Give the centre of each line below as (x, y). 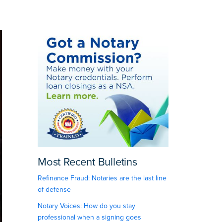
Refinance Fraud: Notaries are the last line (102, 178)
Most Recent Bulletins (87, 162)
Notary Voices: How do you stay (86, 206)
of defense (54, 190)
